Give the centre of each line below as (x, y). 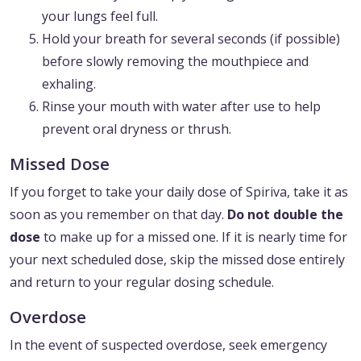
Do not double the (285, 215)
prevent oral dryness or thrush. (137, 129)
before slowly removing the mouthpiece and (175, 62)
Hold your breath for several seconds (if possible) (191, 39)
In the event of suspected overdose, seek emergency (168, 345)
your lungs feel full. (100, 17)
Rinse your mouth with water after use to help (181, 107)
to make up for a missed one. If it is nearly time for (194, 237)
